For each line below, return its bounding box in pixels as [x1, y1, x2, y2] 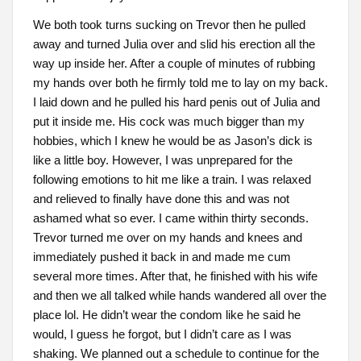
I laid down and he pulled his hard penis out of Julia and [32, 94, 320, 109]
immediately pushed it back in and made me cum [32, 249, 291, 263]
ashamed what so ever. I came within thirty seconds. [32, 210, 309, 225]
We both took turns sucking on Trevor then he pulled [32, 17, 305, 31]
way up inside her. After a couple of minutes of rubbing [32, 56, 315, 70]
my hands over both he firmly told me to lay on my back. [32, 75, 328, 89]
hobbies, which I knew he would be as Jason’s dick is [32, 133, 313, 147]
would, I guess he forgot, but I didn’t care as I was [32, 326, 292, 341]
